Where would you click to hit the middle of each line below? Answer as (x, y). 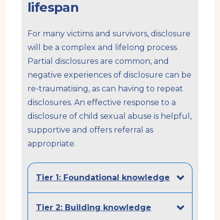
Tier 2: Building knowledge (94, 207)
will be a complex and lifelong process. (103, 47)
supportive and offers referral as (90, 130)
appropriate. (52, 143)
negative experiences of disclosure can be (110, 75)
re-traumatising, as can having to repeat (105, 88)
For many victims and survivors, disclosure (109, 33)
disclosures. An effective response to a (102, 102)
